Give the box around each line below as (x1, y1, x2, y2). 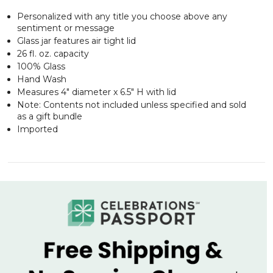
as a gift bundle (17, 110, 82, 122)
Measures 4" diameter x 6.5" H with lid (17, 86, 176, 97)
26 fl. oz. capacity (17, 48, 89, 59)
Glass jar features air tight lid (17, 35, 136, 46)
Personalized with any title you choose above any (17, 10, 227, 22)
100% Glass (17, 60, 65, 72)
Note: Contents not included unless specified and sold (17, 99, 246, 110)
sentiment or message (17, 22, 115, 34)
